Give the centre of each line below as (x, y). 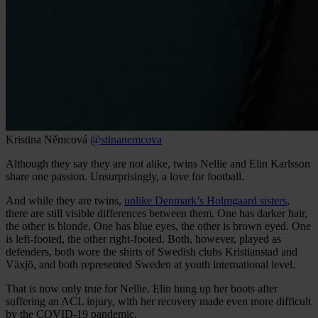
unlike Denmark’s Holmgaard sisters (205, 200)
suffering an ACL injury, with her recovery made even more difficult (158, 301)
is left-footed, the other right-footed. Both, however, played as (143, 238)
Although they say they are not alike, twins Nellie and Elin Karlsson (158, 163)
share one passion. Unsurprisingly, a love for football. (125, 176)
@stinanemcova (126, 139)
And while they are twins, (65, 200)
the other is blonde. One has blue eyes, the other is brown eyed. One (158, 226)
